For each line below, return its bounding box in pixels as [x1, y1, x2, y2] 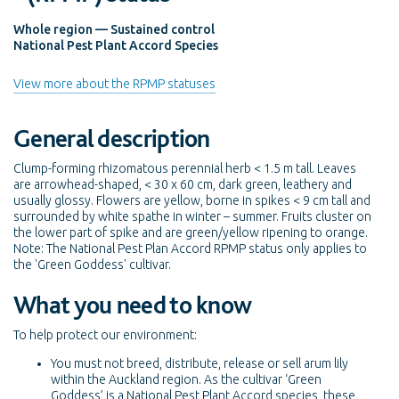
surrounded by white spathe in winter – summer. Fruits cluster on [13, 208, 371, 224]
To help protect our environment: [13, 328, 197, 343]
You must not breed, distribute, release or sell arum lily [51, 356, 348, 371]
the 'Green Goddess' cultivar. [13, 256, 171, 272]
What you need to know [13, 289, 252, 321]
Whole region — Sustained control [13, 21, 215, 37]
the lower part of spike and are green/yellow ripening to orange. [13, 224, 368, 240]
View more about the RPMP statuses [13, 77, 216, 92]
